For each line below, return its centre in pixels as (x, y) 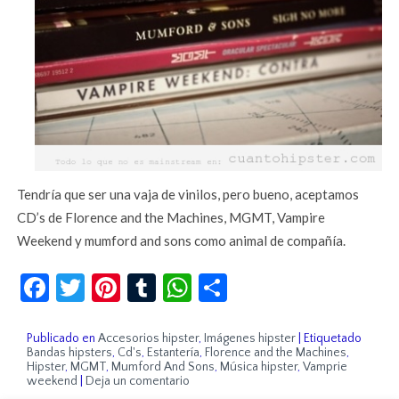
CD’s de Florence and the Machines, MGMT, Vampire (171, 218)
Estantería (174, 353)
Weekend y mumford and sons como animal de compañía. (182, 241)
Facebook (108, 281)
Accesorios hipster (149, 339)
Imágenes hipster (250, 339)
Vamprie (326, 367)
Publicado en (61, 339)
